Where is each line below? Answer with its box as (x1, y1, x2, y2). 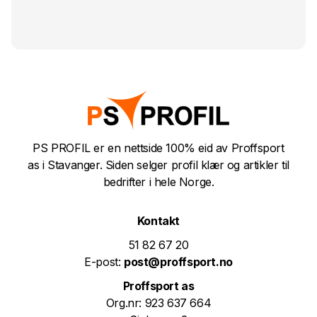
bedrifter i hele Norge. (103, 174, 214, 189)
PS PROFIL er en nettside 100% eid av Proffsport (33, 140, 284, 155)
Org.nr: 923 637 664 (105, 295, 212, 310)
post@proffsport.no (123, 254, 233, 269)
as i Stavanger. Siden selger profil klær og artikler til (28, 157, 289, 172)
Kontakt (137, 213, 180, 228)
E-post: (84, 254, 124, 269)
